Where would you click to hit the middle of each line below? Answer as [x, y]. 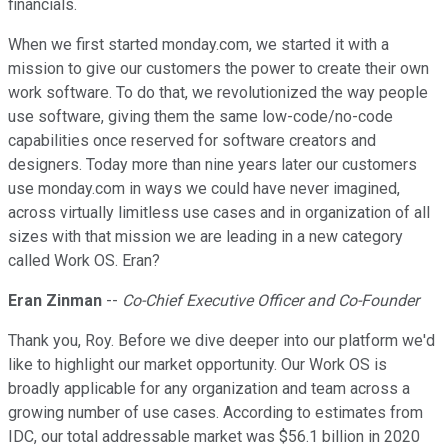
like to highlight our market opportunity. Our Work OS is [197, 365]
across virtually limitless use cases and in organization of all [219, 213]
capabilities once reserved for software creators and [192, 141]
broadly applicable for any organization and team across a [209, 389]
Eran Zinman [55, 301]
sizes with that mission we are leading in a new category [205, 237]
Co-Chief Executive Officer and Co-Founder [270, 301]
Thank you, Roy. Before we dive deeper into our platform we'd [221, 341]
